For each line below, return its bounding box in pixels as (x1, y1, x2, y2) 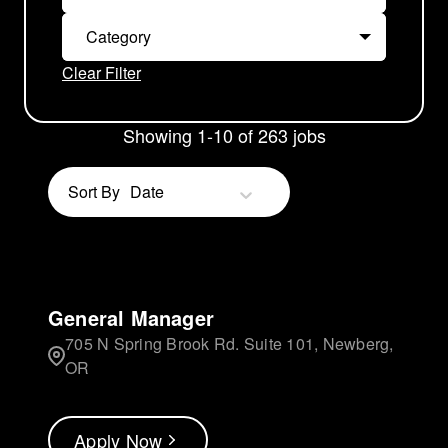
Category (86, 25, 151, 49)
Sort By (68, 180, 120, 204)
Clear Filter (62, 61, 141, 85)
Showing (122, 122, 197, 149)
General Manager (48, 303, 214, 333)
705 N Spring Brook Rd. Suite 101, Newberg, (65, 332, 394, 356)
